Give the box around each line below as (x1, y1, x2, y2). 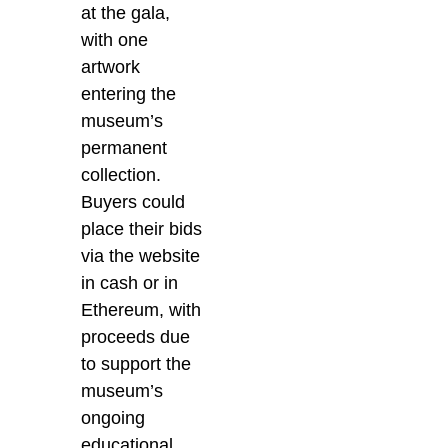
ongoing (81, 407, 146, 428)
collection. (81, 164, 162, 185)
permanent (81, 137, 168, 158)
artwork (81, 56, 141, 77)
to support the (81, 353, 192, 374)
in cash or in (81, 272, 179, 293)
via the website (81, 245, 201, 266)
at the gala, (81, 2, 171, 23)
